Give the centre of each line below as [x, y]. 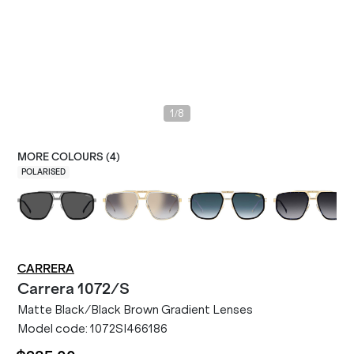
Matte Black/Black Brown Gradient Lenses [135, 310]
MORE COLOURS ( [64, 157]
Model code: [54, 329]
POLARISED [43, 172]
